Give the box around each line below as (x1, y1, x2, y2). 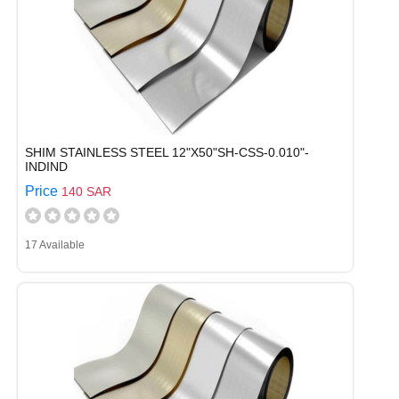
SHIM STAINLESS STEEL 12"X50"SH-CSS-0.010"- (25, 145, 309, 159)
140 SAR (61, 184, 111, 199)
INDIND (25, 159, 68, 174)
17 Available (25, 239, 85, 251)
